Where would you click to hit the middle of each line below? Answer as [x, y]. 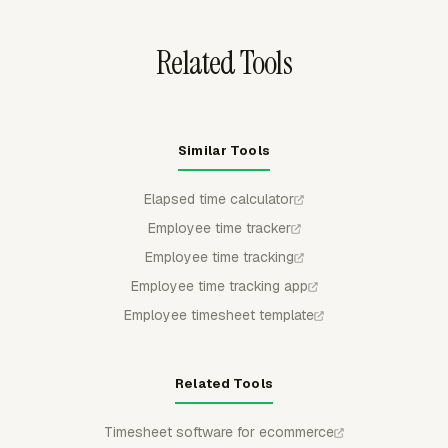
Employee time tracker [219, 227]
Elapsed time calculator [219, 198]
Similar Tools [224, 150]
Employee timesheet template [219, 314]
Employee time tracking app [219, 285]
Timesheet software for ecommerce [219, 431]
